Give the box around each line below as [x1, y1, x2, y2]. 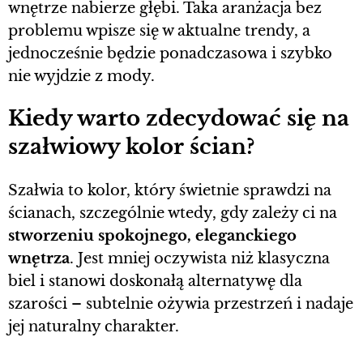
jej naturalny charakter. [8, 317, 179, 335]
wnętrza [8, 249, 70, 267]
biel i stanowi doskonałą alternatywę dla [8, 271, 302, 290]
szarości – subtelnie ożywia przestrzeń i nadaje [8, 294, 353, 313]
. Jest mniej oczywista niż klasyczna [70, 249, 330, 267]
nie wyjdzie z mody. [8, 66, 155, 85]
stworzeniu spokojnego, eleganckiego [8, 226, 297, 245]
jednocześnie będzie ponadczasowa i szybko [8, 44, 332, 62]
